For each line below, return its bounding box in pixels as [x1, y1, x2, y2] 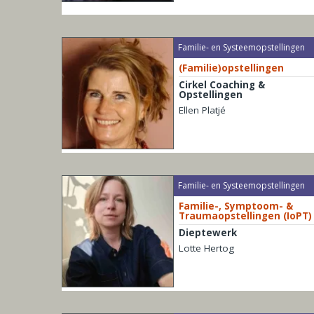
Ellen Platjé [178, 103, 226, 116]
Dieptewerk [178, 226, 237, 239]
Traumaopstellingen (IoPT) [178, 209, 312, 222]
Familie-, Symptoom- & [178, 199, 293, 212]
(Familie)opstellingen [178, 61, 284, 74]
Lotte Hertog [178, 241, 234, 254]
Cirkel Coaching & [178, 78, 265, 91]
